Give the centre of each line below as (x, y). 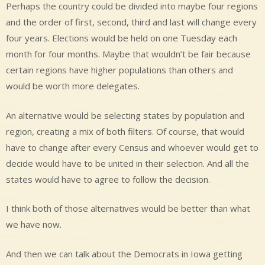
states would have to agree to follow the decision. (108, 179)
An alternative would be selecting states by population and (125, 115)
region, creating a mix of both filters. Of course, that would (125, 131)
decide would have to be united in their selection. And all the (127, 163)
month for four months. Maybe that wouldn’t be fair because (128, 54)
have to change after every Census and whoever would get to (132, 147)
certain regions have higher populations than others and (119, 70)
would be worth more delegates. (73, 86)
